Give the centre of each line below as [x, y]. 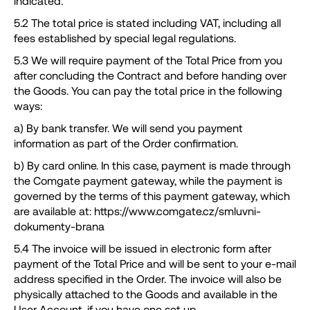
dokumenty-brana [59, 226]
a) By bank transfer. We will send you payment [128, 128]
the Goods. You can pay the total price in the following [148, 91]
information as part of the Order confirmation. [126, 143]
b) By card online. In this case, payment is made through [152, 165]
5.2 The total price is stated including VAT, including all [147, 23]
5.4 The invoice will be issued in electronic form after [143, 248]
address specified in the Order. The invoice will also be [148, 279]
